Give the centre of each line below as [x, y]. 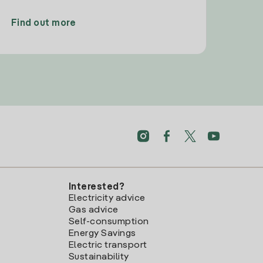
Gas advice [93, 210]
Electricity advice [107, 199]
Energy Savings [102, 234]
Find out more [43, 24]
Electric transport [108, 246]
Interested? [97, 188]
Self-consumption [109, 222]
